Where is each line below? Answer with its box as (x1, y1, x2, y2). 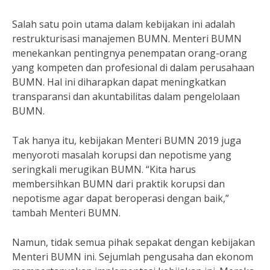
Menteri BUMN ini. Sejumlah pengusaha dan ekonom (12, 250, 253, 263)
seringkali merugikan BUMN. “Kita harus (12, 163, 196, 176)
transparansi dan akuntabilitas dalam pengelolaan (12, 90, 240, 103)
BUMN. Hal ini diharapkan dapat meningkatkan (12, 75, 226, 89)
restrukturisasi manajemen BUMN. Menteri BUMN (12, 32, 242, 45)
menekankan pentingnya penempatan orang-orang (12, 46, 247, 60)
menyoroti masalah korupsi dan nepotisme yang (12, 148, 231, 162)
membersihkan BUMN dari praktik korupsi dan (12, 177, 225, 190)
